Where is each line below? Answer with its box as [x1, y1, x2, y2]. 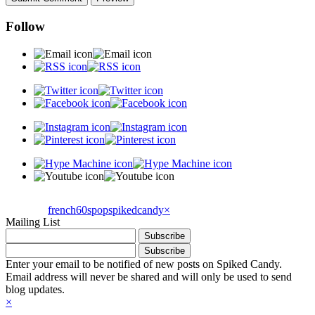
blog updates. [6, 283, 65, 296]
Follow [6, 18, 45, 34]
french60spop [48, 203, 108, 216]
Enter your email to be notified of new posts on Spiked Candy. [6, 258, 282, 271]
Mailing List [6, 216, 60, 229]
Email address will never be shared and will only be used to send [6, 271, 292, 283]
